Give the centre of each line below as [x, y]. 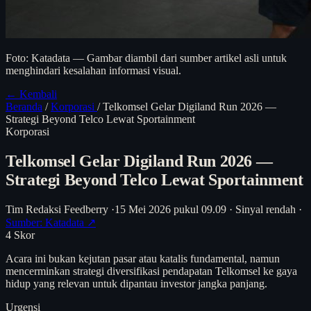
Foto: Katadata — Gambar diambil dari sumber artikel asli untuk [146, 58]
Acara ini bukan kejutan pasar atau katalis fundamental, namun [143, 258]
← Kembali [31, 94]
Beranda [24, 107]
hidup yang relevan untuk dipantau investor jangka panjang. [136, 283]
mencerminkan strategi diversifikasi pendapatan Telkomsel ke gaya [151, 271]
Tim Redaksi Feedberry [57, 209]
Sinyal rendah [266, 209]
